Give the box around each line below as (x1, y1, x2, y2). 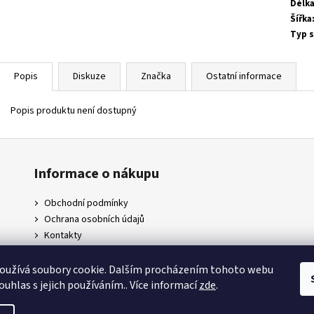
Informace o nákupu (33, 163, 159, 184)
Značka (141, 69, 171, 83)
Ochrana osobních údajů (43, 212, 144, 226)
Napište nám (43, 260, 96, 275)
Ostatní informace (206, 69, 282, 83)
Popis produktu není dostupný (11, 103, 137, 118)
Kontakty (43, 228, 82, 243)
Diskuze (73, 69, 106, 83)
